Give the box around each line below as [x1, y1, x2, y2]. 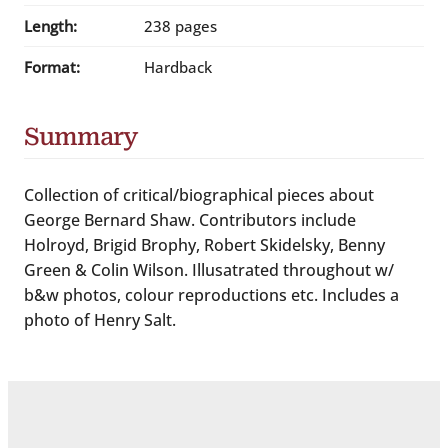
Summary [24, 123, 138, 152]
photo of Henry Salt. [24, 309, 176, 332]
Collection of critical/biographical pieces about [24, 184, 374, 207]
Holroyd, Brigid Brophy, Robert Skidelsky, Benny [24, 234, 385, 257]
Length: [24, 16, 77, 37]
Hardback [144, 57, 212, 78]
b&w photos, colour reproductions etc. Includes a [24, 284, 399, 307]
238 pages [144, 16, 217, 37]
